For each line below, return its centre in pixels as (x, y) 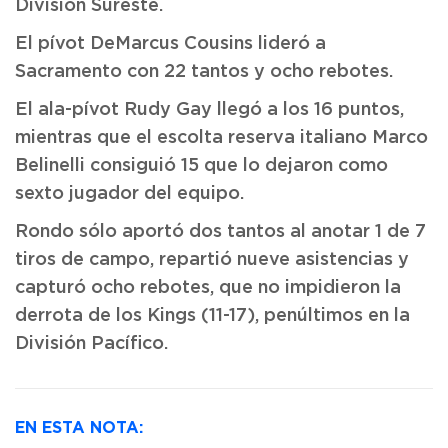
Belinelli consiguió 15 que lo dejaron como (201, 166)
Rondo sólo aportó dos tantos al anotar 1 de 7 (220, 232)
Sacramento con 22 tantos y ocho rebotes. (204, 72)
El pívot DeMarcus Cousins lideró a (170, 44)
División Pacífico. (91, 344)
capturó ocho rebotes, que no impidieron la (208, 288)
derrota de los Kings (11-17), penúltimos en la (212, 316)
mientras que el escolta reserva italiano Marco (221, 138)
